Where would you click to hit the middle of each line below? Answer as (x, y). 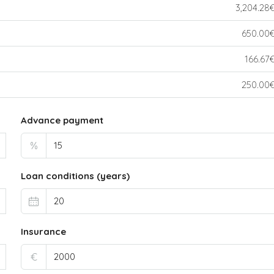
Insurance (44, 231)
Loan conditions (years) (76, 176)
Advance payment (62, 120)
